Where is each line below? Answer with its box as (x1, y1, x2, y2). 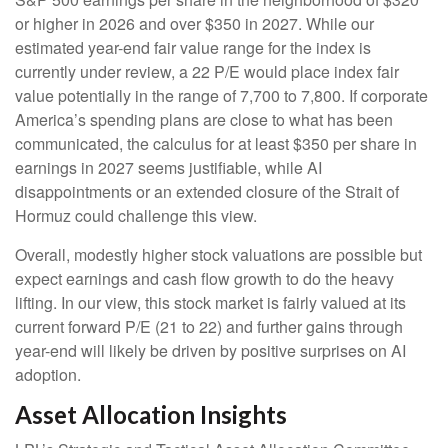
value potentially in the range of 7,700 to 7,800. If (15, 83, 361, 107)
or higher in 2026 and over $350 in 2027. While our (15, 11, 374, 35)
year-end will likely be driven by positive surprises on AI (15, 338, 406, 362)
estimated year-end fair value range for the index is (15, 35, 371, 59)
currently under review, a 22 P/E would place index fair (15, 59, 399, 83)
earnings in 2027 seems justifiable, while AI (15, 155, 322, 179)
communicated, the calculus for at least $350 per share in (15, 131, 417, 155)
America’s (15, 107, 90, 131)
